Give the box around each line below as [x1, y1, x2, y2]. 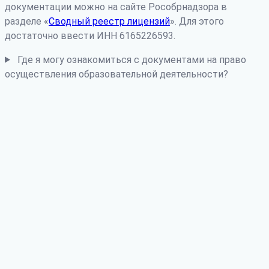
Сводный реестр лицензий [49, 15, 170, 27]
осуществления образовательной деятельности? [5, 68, 228, 80]
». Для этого [170, 15, 224, 27]
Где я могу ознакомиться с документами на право [17, 53, 246, 65]
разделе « [5, 15, 49, 27]
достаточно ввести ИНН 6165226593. [5, 29, 175, 41]
